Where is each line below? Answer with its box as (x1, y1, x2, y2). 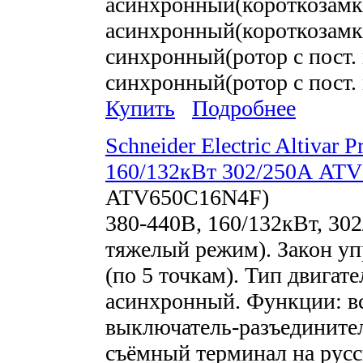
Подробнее (192, 96, 296, 122)
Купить (105, 96, 175, 122)
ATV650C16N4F (105, 185, 262, 211)
